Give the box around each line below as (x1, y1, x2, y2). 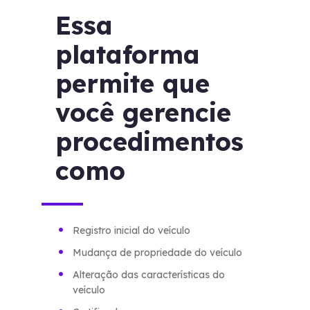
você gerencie (55, 96, 232, 128)
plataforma (55, 38, 201, 70)
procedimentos (55, 125, 244, 157)
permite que (55, 67, 210, 99)
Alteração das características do (73, 268, 226, 281)
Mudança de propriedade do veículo (73, 246, 243, 259)
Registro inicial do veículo (73, 224, 191, 237)
